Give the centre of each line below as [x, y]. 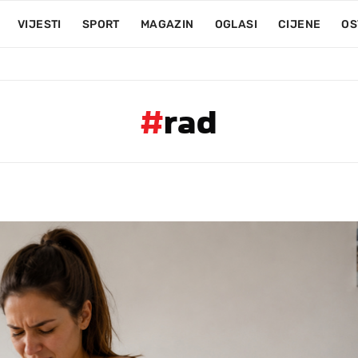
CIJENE [299, 24]
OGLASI [236, 24]
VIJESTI [39, 24]
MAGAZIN [167, 24]
